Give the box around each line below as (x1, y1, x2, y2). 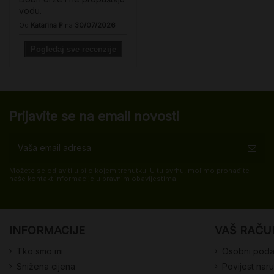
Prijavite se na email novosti (9, 109, 179, 125)
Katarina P (31, 21, 63, 30)
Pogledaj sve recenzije (30, 45, 116, 54)
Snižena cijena (17, 261, 75, 272)
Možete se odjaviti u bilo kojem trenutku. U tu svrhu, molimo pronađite (9, 166, 250, 176)
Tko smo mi (17, 246, 63, 257)
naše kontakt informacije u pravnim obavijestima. (9, 174, 178, 183)
